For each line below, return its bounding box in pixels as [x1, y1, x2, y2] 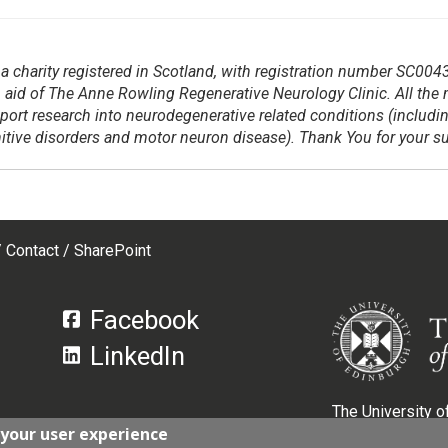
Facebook [90, 305, 200, 335]
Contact [6, 241, 60, 260]
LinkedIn [90, 341, 186, 371]
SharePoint [74, 241, 152, 260]
